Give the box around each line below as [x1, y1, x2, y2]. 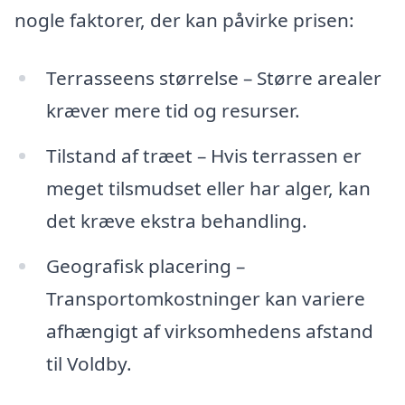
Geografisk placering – [45, 252, 245, 278]
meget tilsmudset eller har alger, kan [45, 175, 371, 202]
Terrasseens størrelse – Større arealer [45, 65, 381, 91]
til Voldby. [45, 350, 132, 376]
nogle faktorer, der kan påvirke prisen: [14, 7, 354, 33]
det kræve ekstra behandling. [45, 208, 307, 234]
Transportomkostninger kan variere [45, 285, 365, 311]
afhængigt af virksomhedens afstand [45, 317, 373, 344]
